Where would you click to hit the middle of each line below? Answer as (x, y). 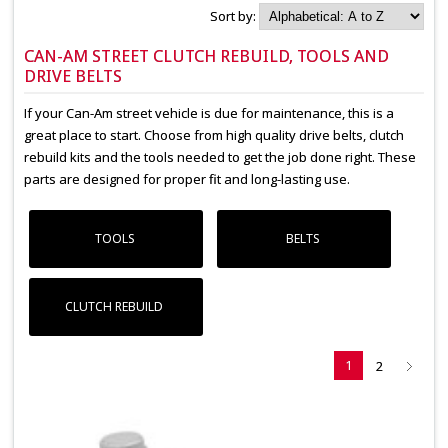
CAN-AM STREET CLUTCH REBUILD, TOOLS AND (207, 56)
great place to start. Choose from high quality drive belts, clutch (214, 135)
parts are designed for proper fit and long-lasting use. (187, 179)
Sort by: (234, 16)
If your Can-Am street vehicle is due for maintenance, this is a (209, 113)
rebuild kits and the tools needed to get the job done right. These (220, 157)
